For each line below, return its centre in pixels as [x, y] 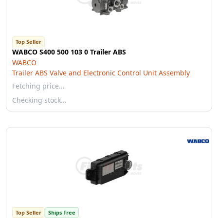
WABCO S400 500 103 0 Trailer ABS [69, 52]
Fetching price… [38, 86]
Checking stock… [39, 100]
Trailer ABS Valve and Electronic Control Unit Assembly [101, 73]
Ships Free [62, 212]
